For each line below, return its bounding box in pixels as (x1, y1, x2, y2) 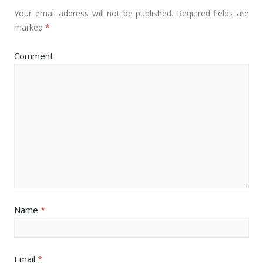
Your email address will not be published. (14, 7, 174, 19)
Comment (14, 49, 53, 62)
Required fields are (173, 7, 249, 19)
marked (14, 21, 45, 33)
